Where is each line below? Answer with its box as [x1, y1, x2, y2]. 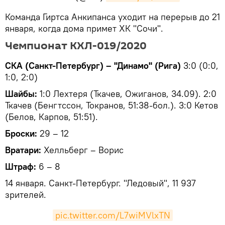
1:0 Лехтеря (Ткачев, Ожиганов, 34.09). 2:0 [37, 87, 216, 99]
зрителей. [5, 188, 46, 200]
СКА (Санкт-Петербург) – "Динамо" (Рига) [5, 59, 181, 71]
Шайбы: [5, 87, 37, 99]
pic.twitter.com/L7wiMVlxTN [55, 209, 170, 221]
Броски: [5, 127, 37, 139]
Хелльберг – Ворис [41, 144, 124, 156]
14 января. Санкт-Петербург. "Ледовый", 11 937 [5, 177, 196, 189]
